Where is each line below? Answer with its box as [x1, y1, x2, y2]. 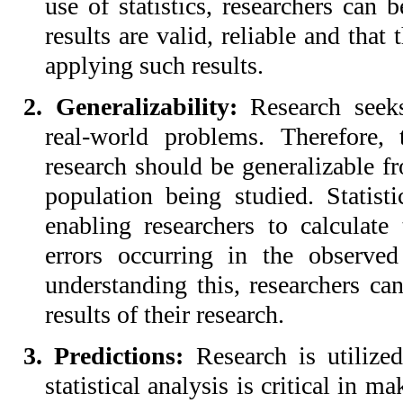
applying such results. [45, 50, 264, 79]
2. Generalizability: [23, 92, 237, 121]
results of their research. [45, 300, 284, 328]
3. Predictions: [23, 342, 196, 371]
